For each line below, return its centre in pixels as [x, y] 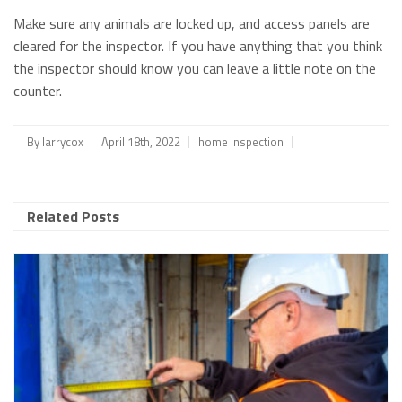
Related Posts [73, 216]
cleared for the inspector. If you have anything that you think [198, 45]
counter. [38, 90]
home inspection [241, 141]
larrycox [63, 141]
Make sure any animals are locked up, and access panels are [192, 23]
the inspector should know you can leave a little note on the [195, 68]
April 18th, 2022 [141, 141]
